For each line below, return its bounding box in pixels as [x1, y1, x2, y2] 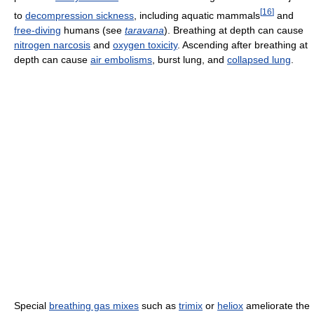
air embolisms [90, 53, 152, 65]
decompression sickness [25, 9, 134, 21]
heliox [217, 299, 243, 311]
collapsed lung [227, 53, 291, 65]
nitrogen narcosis [14, 39, 90, 50]
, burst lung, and [152, 53, 227, 65]
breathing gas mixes [49, 299, 139, 311]
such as [139, 299, 179, 311]
